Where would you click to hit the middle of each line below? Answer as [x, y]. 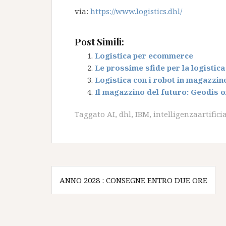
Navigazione [93, 174]
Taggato [91, 114]
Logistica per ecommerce [144, 55]
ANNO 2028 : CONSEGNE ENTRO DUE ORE [133, 180]
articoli [76, 190]
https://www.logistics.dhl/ [136, 11]
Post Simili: [99, 42]
